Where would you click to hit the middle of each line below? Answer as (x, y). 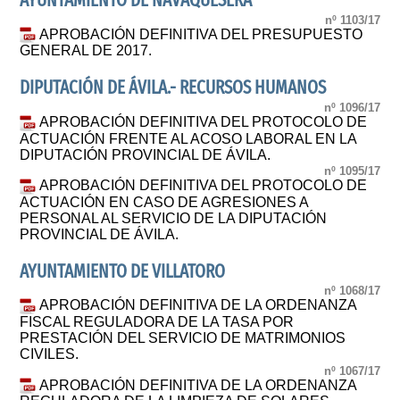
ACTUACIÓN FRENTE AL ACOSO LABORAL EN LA (188, 138)
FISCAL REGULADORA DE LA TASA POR (157, 322)
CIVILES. (50, 354)
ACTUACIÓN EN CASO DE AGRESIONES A (164, 202)
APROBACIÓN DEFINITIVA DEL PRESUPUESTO (201, 34)
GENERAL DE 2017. (86, 51)
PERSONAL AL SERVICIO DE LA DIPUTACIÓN (174, 218)
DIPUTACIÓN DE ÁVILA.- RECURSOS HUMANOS (173, 88)
